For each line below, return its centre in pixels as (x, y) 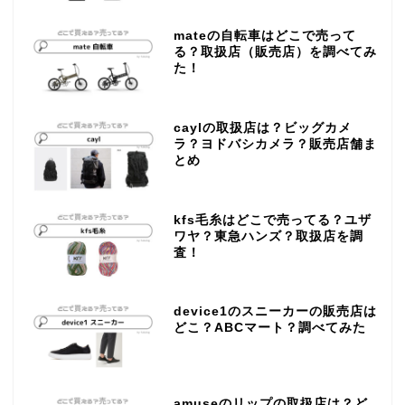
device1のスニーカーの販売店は (275, 312)
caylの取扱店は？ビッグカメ (262, 127)
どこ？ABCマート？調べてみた (269, 328)
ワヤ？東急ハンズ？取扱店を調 (268, 236)
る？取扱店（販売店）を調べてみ (275, 52)
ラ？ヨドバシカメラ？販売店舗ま (275, 144)
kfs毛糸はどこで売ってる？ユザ (272, 220)
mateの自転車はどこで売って (264, 35)
